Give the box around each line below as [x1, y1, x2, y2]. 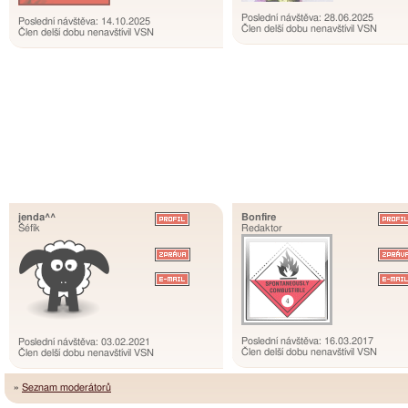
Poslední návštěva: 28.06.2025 [241, 13, 373, 23]
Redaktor [241, 223, 282, 233]
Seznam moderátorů [22, 382, 111, 393]
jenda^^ [18, 212, 56, 222]
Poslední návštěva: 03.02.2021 [18, 337, 150, 347]
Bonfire [241, 212, 276, 222]
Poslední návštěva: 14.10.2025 [18, 16, 150, 26]
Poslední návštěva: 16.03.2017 [241, 336, 373, 346]
